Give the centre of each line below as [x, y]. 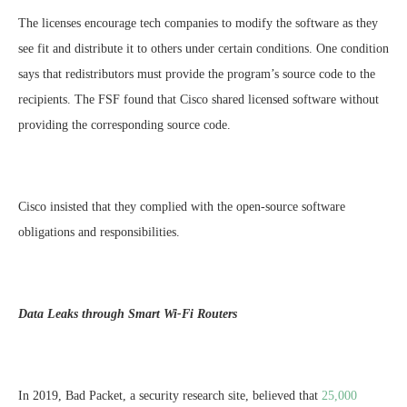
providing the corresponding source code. [124, 125]
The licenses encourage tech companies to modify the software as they [198, 24]
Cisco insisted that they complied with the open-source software [182, 207]
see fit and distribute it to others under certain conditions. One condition [203, 49]
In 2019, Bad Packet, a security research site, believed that [168, 396]
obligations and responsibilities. [99, 233]
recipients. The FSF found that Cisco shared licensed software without [199, 100]
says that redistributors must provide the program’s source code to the [197, 74]
